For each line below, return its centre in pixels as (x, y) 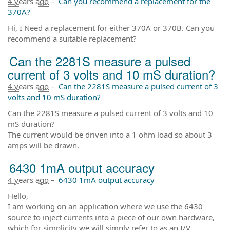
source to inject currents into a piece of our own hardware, (111, 217)
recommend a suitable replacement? (72, 38)
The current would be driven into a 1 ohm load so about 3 (110, 134)
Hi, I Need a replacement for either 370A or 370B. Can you (111, 27)
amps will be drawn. (43, 145)
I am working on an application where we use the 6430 (105, 206)
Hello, (18, 195)
